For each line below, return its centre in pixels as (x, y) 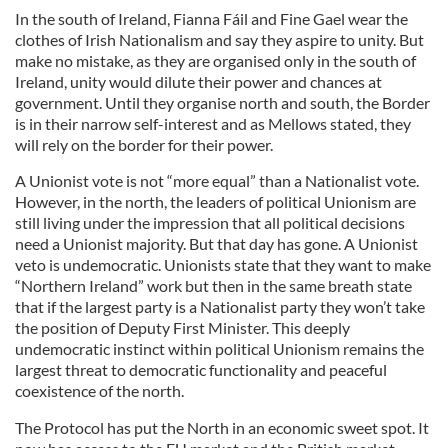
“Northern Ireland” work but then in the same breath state (213, 285)
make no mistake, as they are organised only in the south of (215, 60)
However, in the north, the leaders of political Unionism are (215, 201)
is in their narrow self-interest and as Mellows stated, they (213, 123)
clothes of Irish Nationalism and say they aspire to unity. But (219, 39)
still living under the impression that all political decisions (210, 222)
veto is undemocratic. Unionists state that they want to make (223, 264)
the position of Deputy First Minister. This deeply (182, 327)
